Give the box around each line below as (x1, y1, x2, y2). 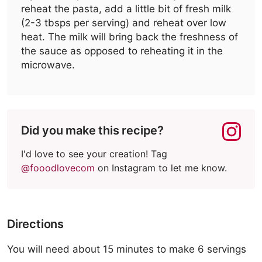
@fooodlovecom (21, 162, 95, 174)
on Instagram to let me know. (95, 162, 227, 174)
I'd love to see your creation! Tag (21, 148, 167, 160)
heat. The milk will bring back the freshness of (21, 31, 238, 43)
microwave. (21, 59, 75, 71)
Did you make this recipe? (21, 123, 164, 137)
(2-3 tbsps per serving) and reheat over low (21, 17, 226, 29)
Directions (7, 217, 64, 231)
